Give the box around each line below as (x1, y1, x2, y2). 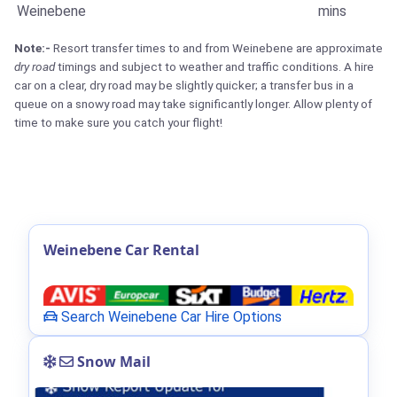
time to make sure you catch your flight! (14, 115, 222, 130)
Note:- (14, 41, 51, 56)
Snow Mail (74, 351, 151, 371)
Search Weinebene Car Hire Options (58, 307, 282, 325)
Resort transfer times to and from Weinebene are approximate (51, 41, 383, 56)
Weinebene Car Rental (43, 240, 199, 261)
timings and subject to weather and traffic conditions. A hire (55, 59, 374, 74)
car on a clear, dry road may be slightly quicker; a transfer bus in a (14, 78, 354, 93)
